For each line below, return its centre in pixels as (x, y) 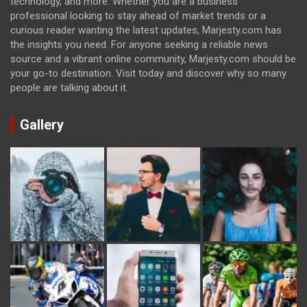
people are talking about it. (69, 88)
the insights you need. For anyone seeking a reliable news (139, 45)
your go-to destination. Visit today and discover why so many (148, 74)
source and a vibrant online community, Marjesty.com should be (153, 59)
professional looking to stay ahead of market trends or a (138, 16)
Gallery (42, 125)
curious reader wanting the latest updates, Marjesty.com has (146, 30)
